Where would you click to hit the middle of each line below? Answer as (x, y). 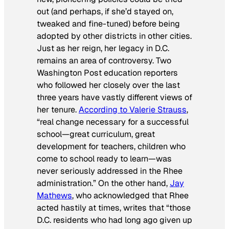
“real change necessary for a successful (113, 122)
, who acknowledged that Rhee (130, 195)
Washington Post (69, 73)
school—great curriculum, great (96, 134)
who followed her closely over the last (108, 85)
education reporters (140, 73)
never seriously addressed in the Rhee (110, 171)
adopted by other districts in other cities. (114, 36)
